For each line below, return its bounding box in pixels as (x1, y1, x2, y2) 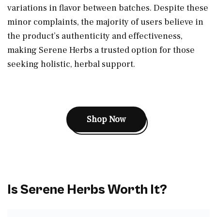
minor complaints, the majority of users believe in (7, 16, 203, 28)
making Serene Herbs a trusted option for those (7, 44, 195, 56)
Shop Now (86, 113, 126, 125)
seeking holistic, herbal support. (7, 58, 135, 70)
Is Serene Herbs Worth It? (7, 182, 167, 198)
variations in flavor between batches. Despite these (7, 2, 208, 14)
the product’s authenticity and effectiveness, (7, 30, 183, 42)
